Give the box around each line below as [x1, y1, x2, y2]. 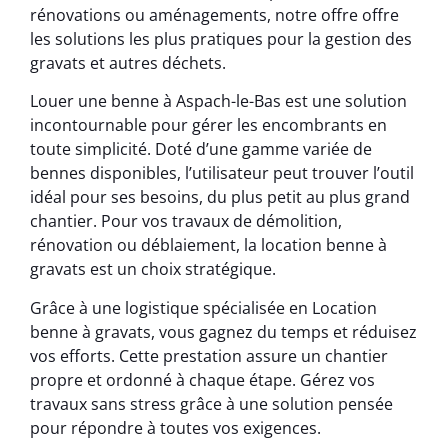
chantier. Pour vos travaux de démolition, [30, 210, 342, 233]
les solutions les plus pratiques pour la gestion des [30, 27, 412, 50]
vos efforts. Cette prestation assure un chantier [30, 344, 388, 367]
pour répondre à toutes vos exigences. [30, 416, 321, 439]
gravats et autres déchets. [30, 51, 226, 74]
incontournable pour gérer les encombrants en [30, 114, 387, 137]
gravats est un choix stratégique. [30, 258, 276, 281]
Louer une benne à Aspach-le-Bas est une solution [30, 90, 407, 113]
